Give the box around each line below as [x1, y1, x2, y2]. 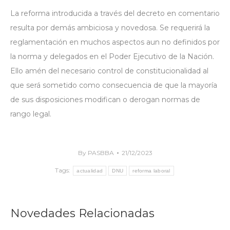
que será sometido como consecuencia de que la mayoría [10, 81, 217, 90]
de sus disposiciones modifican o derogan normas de [10, 95, 200, 104]
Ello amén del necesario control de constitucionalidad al [10, 66, 208, 75]
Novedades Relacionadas [10, 206, 155, 220]
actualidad [76, 167, 103, 174]
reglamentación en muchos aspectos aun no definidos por [10, 37, 220, 47]
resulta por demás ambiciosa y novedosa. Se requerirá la [10, 23, 210, 32]
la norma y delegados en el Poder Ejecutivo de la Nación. [10, 52, 214, 61]
